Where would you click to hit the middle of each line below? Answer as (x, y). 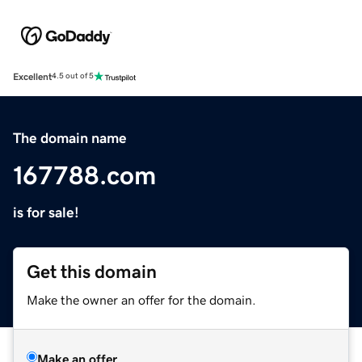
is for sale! (46, 212)
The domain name (70, 138)
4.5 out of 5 (73, 76)
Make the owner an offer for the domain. (141, 299)
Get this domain (92, 271)
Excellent (32, 76)
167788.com (84, 175)
